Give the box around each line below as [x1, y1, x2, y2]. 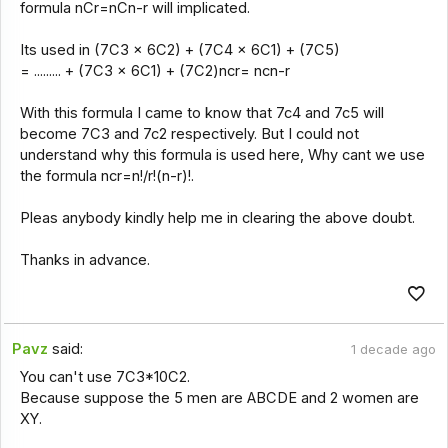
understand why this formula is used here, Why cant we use [19, 146, 425, 165]
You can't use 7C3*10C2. [19, 368, 190, 387]
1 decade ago [350, 341, 436, 357]
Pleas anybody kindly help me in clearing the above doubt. [19, 209, 415, 228]
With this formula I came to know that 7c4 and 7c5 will [19, 104, 384, 123]
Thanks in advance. [19, 251, 150, 270]
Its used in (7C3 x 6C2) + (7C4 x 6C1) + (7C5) [19, 41, 340, 60]
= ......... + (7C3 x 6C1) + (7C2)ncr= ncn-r [19, 62, 290, 81]
